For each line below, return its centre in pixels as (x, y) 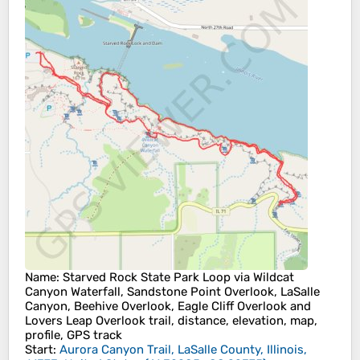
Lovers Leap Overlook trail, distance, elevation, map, (171, 321)
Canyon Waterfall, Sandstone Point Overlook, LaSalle (172, 292)
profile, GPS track (74, 335)
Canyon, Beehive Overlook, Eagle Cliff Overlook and (168, 307)
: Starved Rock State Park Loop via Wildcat (175, 278)
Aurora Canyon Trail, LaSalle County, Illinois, (183, 350)
